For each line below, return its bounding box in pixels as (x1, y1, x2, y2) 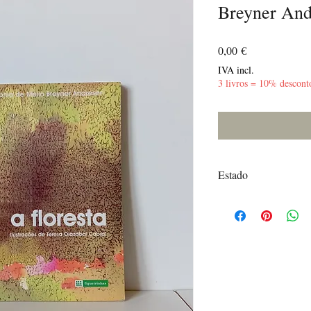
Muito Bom (218, 194, 263, 208)
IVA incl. (218, 62, 254, 76)
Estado (218, 167, 248, 182)
